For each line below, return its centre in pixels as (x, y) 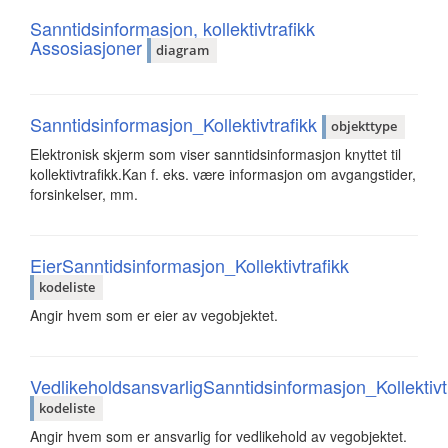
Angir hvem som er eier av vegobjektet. (154, 314)
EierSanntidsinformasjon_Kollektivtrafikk (189, 265)
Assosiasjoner (88, 47)
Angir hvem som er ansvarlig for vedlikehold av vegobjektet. (218, 435)
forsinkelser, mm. (84, 194)
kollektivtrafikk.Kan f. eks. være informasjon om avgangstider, (223, 174)
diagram (182, 49)
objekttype (364, 126)
